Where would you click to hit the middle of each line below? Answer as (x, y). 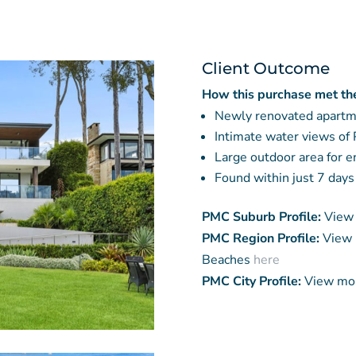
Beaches (227, 259)
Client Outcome (265, 68)
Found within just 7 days (284, 178)
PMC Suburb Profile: (261, 217)
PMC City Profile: (251, 281)
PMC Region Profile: (260, 238)
